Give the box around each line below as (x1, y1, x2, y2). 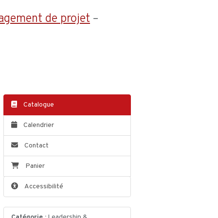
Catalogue (21, 101, 54, 109)
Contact (22, 142, 49, 150)
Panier (25, 162, 45, 171)
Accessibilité (24, 182, 63, 191)
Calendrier (21, 121, 54, 130)
